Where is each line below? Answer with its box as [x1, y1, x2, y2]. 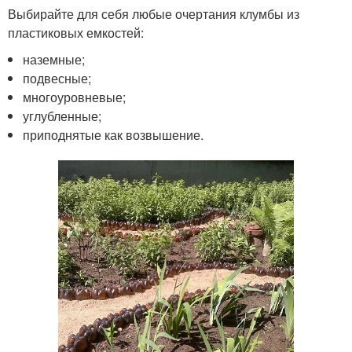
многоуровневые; [23, 88, 126, 106]
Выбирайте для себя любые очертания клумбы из [8, 5, 299, 23]
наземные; [23, 50, 86, 68]
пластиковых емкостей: [8, 24, 144, 42]
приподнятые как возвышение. [23, 126, 204, 144]
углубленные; [23, 107, 102, 125]
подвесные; [23, 69, 92, 87]
